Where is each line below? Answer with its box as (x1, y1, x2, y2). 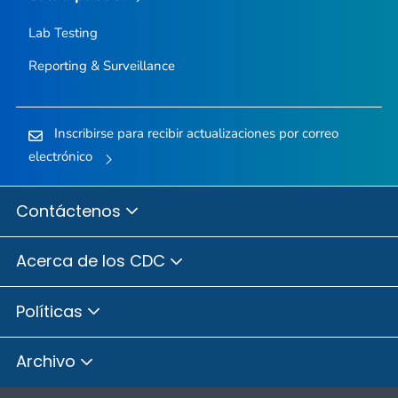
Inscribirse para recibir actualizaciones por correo (53, 124, 338, 142)
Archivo (16, 350, 80, 373)
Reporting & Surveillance (28, 57, 175, 75)
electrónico (28, 147, 92, 166)
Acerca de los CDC (16, 250, 170, 273)
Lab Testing (28, 24, 98, 42)
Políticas (16, 299, 87, 322)
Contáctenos (16, 199, 125, 222)
